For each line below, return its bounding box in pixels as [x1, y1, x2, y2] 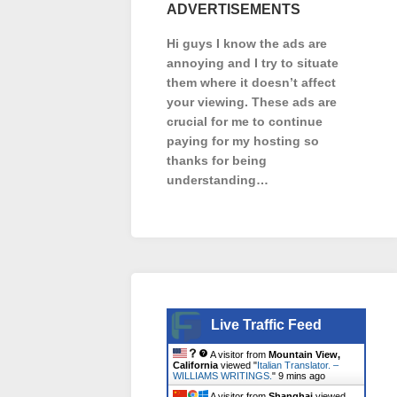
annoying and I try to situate [167, 56, 339, 70]
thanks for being [167, 153, 267, 167]
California [173, 360, 218, 370]
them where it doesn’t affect [167, 75, 336, 90]
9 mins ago [278, 370, 325, 381]
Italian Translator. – [257, 360, 339, 370]
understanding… [167, 173, 269, 187]
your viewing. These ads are [167, 95, 337, 109]
